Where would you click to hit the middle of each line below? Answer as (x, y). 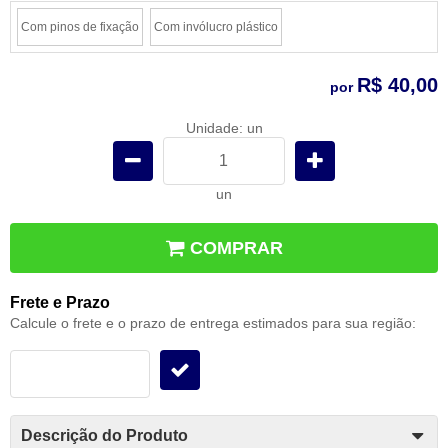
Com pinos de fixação (80, 26)
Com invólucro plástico (216, 26)
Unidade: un (224, 127)
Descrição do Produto (104, 435)
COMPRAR (236, 247)
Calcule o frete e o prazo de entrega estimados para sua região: (213, 322)
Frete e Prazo (60, 302)
